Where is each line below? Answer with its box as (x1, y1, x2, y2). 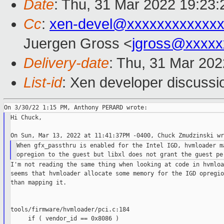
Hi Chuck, (10, 114, 42, 121)
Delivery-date (23, 55, 109, 71)
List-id (23, 74, 62, 91)
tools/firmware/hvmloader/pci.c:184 (10, 206, 129, 213)
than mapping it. (10, 179, 66, 186)
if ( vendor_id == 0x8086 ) (10, 215, 119, 222)
